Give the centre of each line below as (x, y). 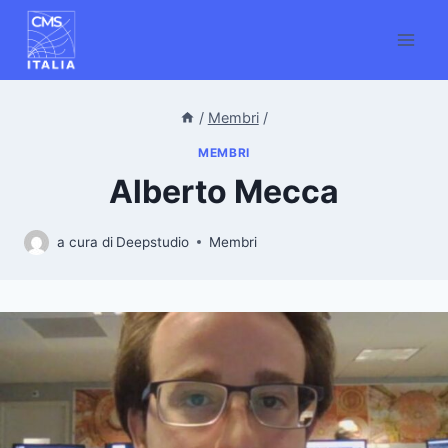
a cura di (85, 241)
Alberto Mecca (224, 192)
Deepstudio (153, 241)
